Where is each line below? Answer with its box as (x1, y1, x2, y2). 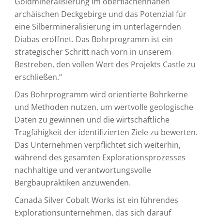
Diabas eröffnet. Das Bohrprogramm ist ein (15, 34, 173, 45)
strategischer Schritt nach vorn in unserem (15, 46, 171, 57)
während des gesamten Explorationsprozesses (15, 152, 186, 163)
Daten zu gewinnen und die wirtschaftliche (15, 114, 170, 125)
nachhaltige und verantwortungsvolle (15, 165, 151, 175)
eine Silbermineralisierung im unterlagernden (15, 21, 181, 32)
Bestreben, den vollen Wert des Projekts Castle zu (15, 59, 196, 70)
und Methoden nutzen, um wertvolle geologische (15, 102, 193, 112)
